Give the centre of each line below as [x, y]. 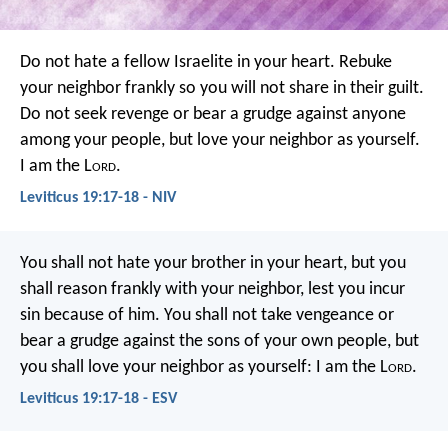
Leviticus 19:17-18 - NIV [98, 198]
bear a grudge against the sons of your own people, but [219, 341]
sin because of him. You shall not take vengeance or [207, 315]
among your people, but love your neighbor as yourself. [220, 141]
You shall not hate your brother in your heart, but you [213, 263]
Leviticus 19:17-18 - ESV [98, 398]
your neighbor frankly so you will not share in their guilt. [222, 89]
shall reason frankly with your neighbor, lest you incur [212, 289]
